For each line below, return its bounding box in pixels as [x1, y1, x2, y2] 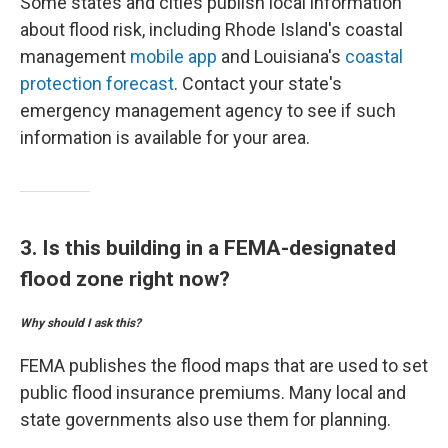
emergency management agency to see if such [20, 100, 396, 121]
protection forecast [20, 73, 174, 94]
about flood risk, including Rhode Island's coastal [20, 19, 403, 40]
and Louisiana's [217, 46, 345, 67]
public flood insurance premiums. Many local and [20, 382, 406, 403]
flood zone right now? [20, 266, 230, 291]
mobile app [130, 46, 217, 67]
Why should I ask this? [20, 316, 141, 330]
